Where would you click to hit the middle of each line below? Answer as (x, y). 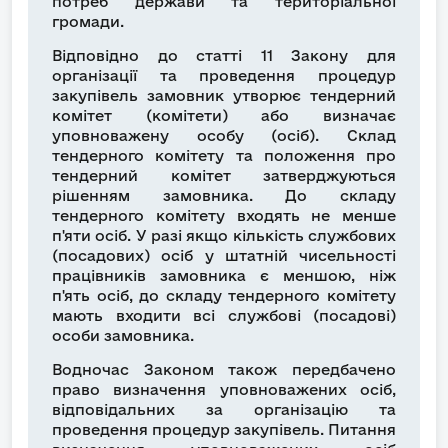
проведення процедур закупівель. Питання (224, 430)
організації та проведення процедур (224, 76)
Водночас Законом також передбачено (224, 370)
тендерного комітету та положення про (224, 156)
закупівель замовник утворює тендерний (224, 96)
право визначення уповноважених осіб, (224, 390)
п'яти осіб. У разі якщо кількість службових (224, 236)
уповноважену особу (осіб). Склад (224, 136)
